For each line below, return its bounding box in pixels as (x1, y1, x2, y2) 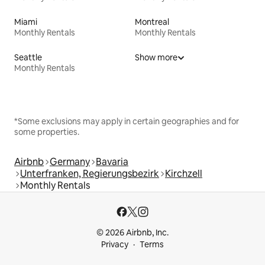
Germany (50, 155, 90, 168)
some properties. (14, 126, 79, 137)
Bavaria (96, 155, 128, 168)
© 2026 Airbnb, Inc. (96, 227, 169, 238)
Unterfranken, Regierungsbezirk (20, 167, 159, 180)
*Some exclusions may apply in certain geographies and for (14, 115, 239, 127)
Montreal (135, 16, 169, 27)
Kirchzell (165, 167, 202, 180)
